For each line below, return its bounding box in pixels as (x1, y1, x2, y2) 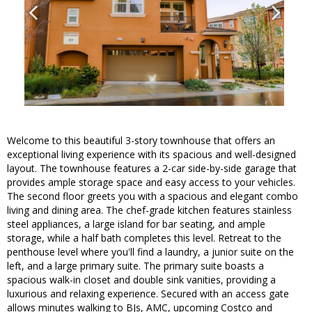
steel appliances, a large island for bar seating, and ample (7, 217, 265, 231)
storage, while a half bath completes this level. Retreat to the (7, 231, 281, 245)
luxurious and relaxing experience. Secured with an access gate (7, 287, 289, 301)
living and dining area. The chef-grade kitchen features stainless (7, 203, 292, 217)
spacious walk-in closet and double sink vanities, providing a (7, 273, 276, 287)
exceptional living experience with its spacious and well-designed (7, 148, 296, 162)
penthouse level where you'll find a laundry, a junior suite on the (7, 245, 294, 259)
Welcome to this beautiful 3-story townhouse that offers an (7, 134, 275, 148)
